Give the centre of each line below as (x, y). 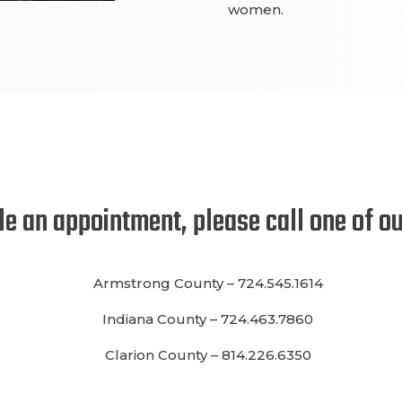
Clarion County (157, 355)
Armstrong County (160, 284)
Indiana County (156, 319)
